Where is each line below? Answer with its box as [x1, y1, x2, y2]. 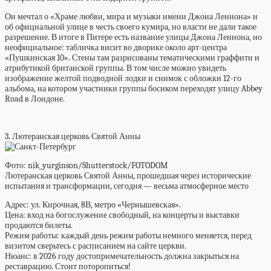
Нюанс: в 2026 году [5, 251, 76, 261]
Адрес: [5, 200, 31, 210]
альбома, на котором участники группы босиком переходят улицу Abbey [5, 83, 263, 94]
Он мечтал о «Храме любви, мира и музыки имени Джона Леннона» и [5, 11, 258, 22]
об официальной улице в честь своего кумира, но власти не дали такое [5, 22, 256, 32]
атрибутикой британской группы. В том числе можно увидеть [5, 63, 226, 73]
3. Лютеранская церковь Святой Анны [5, 131, 140, 142]
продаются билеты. [5, 220, 73, 230]
